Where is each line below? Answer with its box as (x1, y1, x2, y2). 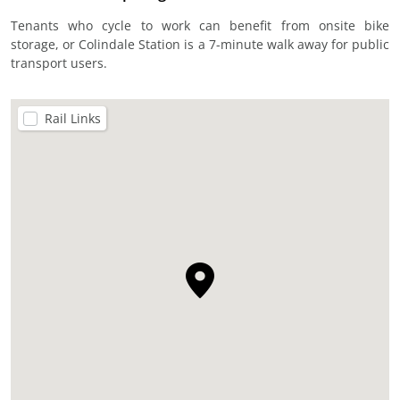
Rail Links (45, 110, 101, 127)
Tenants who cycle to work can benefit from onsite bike (11, 17, 389, 34)
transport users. (11, 54, 107, 71)
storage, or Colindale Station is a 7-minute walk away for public (11, 36, 389, 53)
